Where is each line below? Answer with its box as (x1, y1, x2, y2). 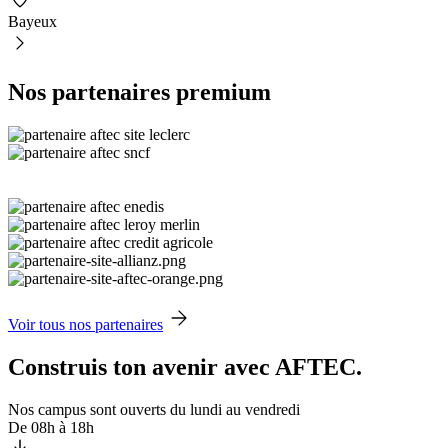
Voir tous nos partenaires (8, 316, 163, 334)
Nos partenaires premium (8, 79, 271, 106)
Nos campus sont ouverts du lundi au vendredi (8, 401, 300, 418)
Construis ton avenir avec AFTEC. (8, 354, 362, 381)
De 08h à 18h (8, 419, 94, 436)
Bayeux (8, 13, 57, 31)
